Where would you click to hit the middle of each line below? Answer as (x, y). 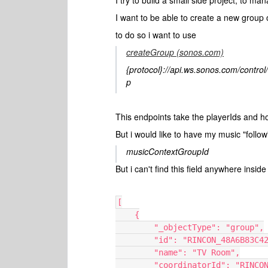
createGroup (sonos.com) (175, 52)
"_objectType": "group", (209, 227)
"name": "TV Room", (197, 252)
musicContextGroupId (167, 151)
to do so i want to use (157, 35)
